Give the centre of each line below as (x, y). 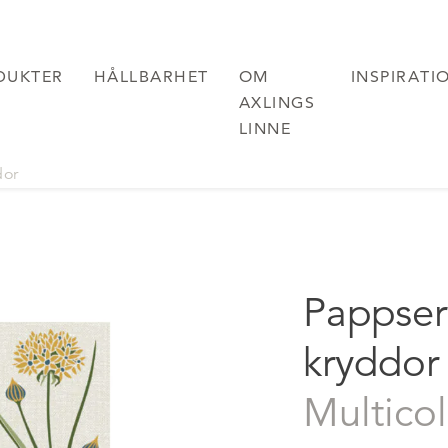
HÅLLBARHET (151, 76)
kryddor (371, 363)
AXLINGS (277, 102)
